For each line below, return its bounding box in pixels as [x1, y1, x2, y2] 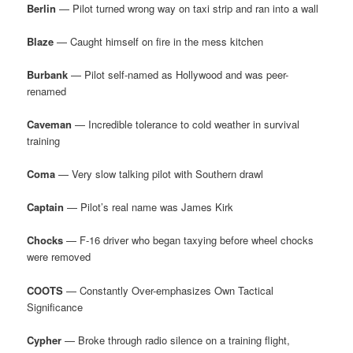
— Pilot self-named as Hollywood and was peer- [68, 66, 289, 82]
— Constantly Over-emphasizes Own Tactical [63, 282, 274, 298]
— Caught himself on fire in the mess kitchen [54, 33, 264, 49]
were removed [27, 249, 91, 265]
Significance [27, 299, 84, 314]
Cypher [27, 332, 62, 347]
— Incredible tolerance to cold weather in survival [72, 117, 300, 132]
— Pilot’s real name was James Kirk [64, 199, 234, 215]
